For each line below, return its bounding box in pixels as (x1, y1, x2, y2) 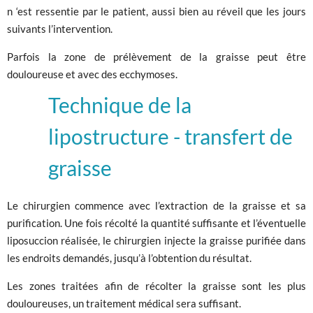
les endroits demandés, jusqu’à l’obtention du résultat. (7, 251, 254, 264)
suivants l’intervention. (7, 22, 112, 35)
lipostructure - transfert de (48, 123, 293, 149)
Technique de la (48, 92, 191, 117)
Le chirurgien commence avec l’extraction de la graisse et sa (7, 198, 306, 212)
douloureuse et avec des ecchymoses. (7, 67, 177, 80)
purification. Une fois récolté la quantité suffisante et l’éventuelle (7, 216, 306, 229)
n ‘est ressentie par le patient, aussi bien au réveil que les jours (7, 4, 306, 17)
